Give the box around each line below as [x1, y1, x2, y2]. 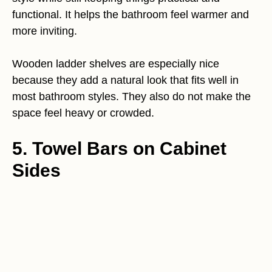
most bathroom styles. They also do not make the [12, 90, 251, 103]
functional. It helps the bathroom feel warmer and [12, 8, 249, 21]
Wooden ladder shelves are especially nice [12, 57, 219, 70]
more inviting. [12, 24, 77, 37]
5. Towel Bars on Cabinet [12, 138, 226, 158]
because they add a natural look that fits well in [12, 73, 239, 86]
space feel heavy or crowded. [12, 106, 154, 119]
